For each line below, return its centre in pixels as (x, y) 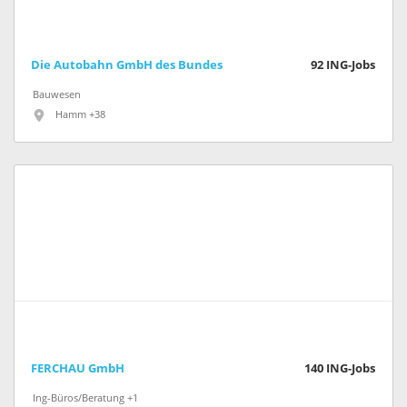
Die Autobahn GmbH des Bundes (127, 65)
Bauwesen (57, 95)
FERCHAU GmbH (78, 369)
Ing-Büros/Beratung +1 (85, 399)
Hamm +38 (80, 115)
